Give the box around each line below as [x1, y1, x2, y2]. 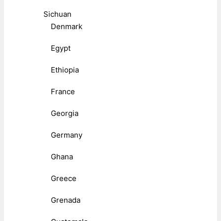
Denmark [51, 22, 82, 32]
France [51, 87, 75, 97]
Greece [51, 174, 76, 184]
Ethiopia [51, 65, 79, 75]
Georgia [51, 109, 78, 118]
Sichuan [43, 9, 72, 19]
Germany [51, 130, 82, 140]
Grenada [51, 195, 80, 205]
